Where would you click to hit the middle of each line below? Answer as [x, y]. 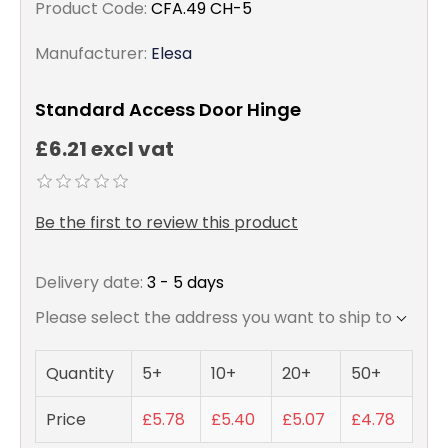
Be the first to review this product [166, 223]
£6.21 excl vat [104, 149]
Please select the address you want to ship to [213, 318]
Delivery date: [89, 283]
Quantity [80, 374]
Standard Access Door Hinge [168, 109]
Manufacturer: [91, 53]
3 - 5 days [185, 283]
